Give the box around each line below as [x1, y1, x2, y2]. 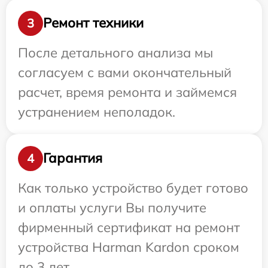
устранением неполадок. [18, 103, 175, 120]
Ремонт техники [43, 14, 144, 32]
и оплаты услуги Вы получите [18, 199, 206, 216]
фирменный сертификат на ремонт [18, 218, 240, 236]
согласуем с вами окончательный [18, 63, 232, 81]
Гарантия [43, 150, 102, 167]
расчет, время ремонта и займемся [18, 83, 237, 100]
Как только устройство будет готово [18, 179, 248, 196]
